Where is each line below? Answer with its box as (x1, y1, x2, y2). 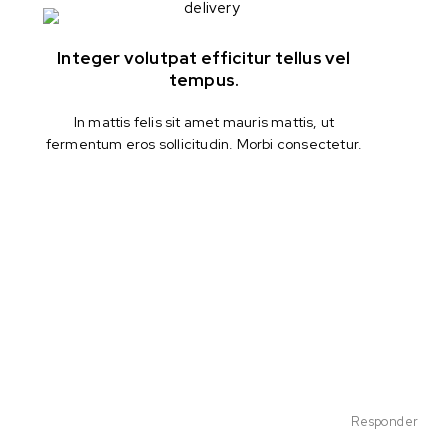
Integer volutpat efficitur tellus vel (57, 46, 351, 69)
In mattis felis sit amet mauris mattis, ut (73, 112, 335, 131)
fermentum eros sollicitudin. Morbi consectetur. (45, 134, 363, 153)
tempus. (168, 68, 240, 91)
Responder (351, 412, 418, 430)
